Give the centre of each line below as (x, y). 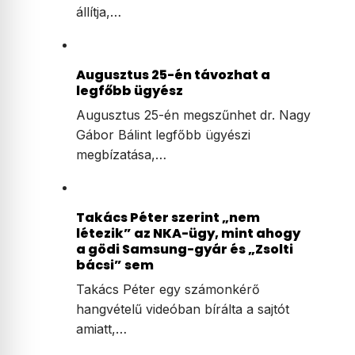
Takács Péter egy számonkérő (168, 290)
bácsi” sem (115, 265)
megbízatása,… (121, 155)
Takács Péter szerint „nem (168, 218)
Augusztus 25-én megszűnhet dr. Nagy (193, 115)
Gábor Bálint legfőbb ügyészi (163, 135)
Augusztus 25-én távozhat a (173, 75)
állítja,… (99, 12)
